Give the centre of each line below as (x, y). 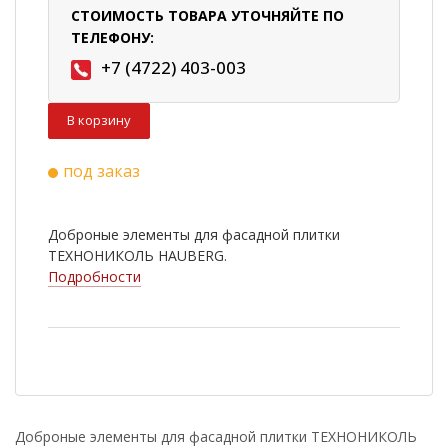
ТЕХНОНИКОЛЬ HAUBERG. (137, 256)
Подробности (94, 277)
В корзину (99, 120)
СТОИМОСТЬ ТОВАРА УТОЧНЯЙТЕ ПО (207, 16)
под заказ (101, 171)
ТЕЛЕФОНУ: (112, 38)
